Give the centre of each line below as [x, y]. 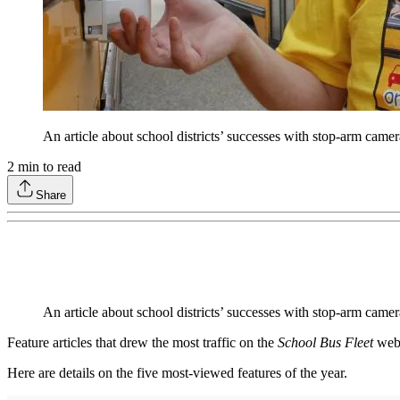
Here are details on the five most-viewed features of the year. [177, 373]
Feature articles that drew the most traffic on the [142, 343]
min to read [48, 167]
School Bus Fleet [325, 343]
